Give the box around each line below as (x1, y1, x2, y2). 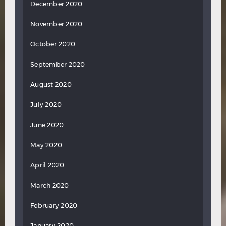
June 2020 (30, 121, 64, 129)
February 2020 (30, 201, 78, 209)
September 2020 (30, 60, 85, 68)
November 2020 (30, 20, 83, 28)
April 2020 (30, 161, 65, 169)
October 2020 (30, 40, 75, 48)
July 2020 (30, 100, 62, 108)
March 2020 (30, 181, 69, 189)
